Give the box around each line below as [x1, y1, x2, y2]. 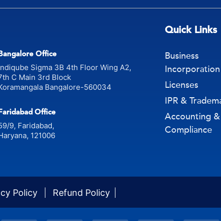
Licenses [165, 79, 198, 90]
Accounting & [165, 110, 220, 122]
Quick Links [165, 23, 217, 36]
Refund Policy [53, 187, 110, 198]
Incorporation [165, 63, 220, 74]
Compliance [165, 124, 212, 135]
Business [165, 50, 199, 61]
